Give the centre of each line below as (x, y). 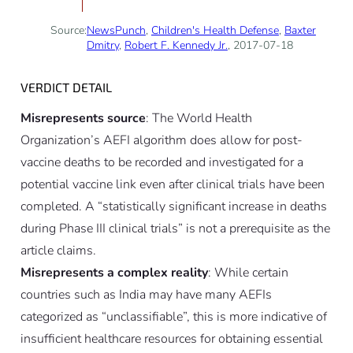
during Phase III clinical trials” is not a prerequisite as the (175, 229)
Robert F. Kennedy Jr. (176, 46)
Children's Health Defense (215, 31)
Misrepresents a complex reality (114, 273)
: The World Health (199, 119)
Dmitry (102, 46)
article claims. (58, 251)
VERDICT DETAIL (66, 87)
